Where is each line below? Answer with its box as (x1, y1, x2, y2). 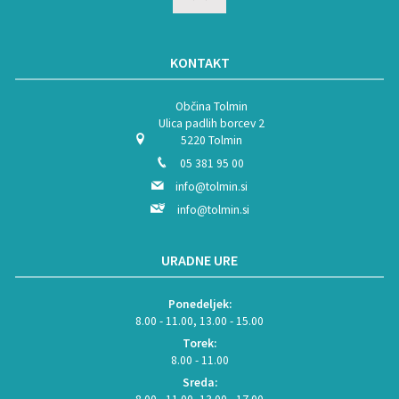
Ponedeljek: (167, 296, 232, 312)
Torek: (183, 335, 216, 351)
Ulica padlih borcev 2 (159, 115, 265, 131)
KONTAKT (169, 53, 230, 71)
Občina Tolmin (175, 98, 248, 114)
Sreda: (182, 374, 217, 390)
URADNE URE (161, 250, 238, 269)
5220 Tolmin (181, 132, 242, 148)
